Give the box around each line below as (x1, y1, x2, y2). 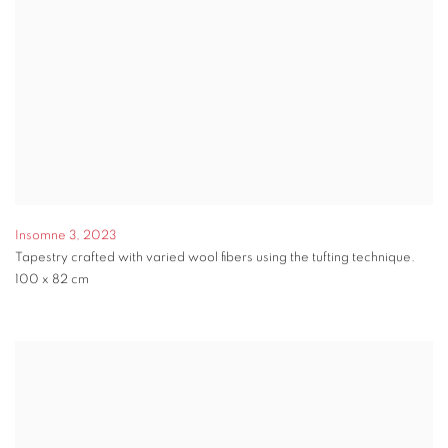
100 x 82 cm (15, 273, 89, 287)
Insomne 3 (15, 229, 76, 243)
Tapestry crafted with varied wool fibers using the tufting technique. (15, 251, 415, 265)
